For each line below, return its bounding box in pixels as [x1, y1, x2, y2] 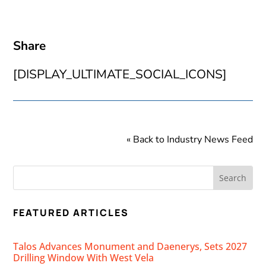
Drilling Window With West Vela [13, 251, 154, 265]
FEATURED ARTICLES [13, 206, 129, 220]
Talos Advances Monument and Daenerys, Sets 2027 [13, 240, 248, 254]
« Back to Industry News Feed [126, 133, 253, 147]
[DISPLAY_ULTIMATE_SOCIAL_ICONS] [13, 66, 227, 83]
